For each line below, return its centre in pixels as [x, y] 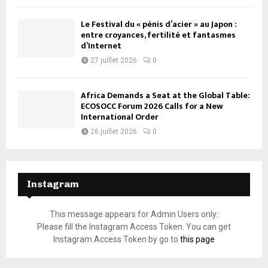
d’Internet [101, 46]
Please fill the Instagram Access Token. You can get [134, 227]
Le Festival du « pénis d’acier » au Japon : [159, 25]
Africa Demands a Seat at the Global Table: [165, 96]
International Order [120, 117]
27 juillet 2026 [114, 61]
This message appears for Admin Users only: [134, 214]
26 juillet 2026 [114, 132]
